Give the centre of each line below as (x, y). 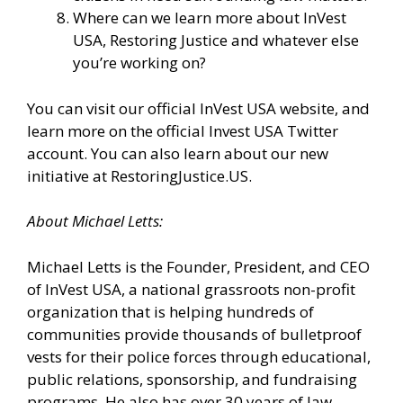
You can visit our (87, 108)
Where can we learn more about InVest (210, 18)
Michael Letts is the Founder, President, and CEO (198, 266)
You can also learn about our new (208, 153)
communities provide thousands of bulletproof (194, 334)
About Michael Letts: (95, 221)
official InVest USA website (241, 108)
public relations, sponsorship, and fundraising (192, 379)
